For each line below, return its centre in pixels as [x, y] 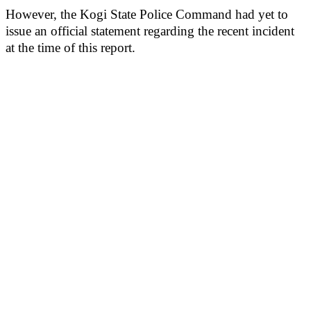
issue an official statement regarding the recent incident [150, 31]
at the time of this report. [70, 48]
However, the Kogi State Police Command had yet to [147, 14]
